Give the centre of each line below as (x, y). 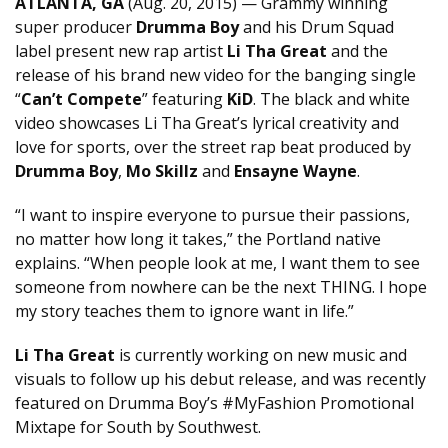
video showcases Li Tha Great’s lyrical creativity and (207, 123)
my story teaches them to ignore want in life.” (184, 311)
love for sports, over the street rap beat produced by (213, 147)
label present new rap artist (121, 51)
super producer (75, 27)
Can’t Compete (81, 99)
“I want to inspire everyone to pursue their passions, (212, 215)
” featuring (184, 99)
